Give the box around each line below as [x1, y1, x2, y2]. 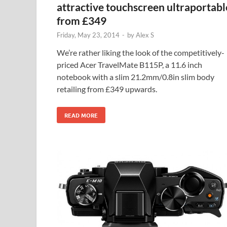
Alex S [136, 30, 154, 39]
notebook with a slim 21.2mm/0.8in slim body [57, 71, 214, 82]
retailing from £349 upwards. [57, 84, 157, 94]
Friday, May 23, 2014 [57, 30, 120, 39]
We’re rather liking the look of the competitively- [57, 47, 224, 57]
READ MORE [64, 110, 98, 119]
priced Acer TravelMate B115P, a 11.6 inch [57, 59, 202, 69]
